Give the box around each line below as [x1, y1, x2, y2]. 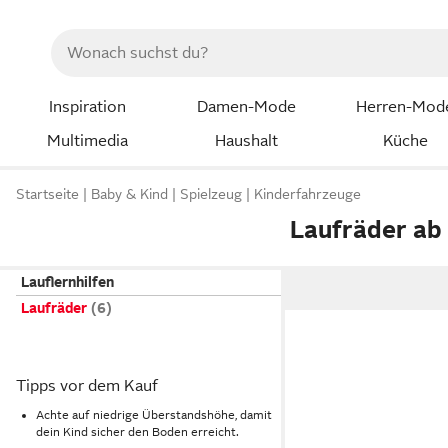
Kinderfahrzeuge [254, 186, 361, 203]
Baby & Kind [91, 186, 168, 203]
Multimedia [46, 131, 128, 150]
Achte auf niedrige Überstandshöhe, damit [36, 407, 272, 422]
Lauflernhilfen [21, 274, 114, 290]
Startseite [16, 186, 79, 203]
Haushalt [214, 131, 278, 150]
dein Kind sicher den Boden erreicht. [36, 424, 239, 439]
